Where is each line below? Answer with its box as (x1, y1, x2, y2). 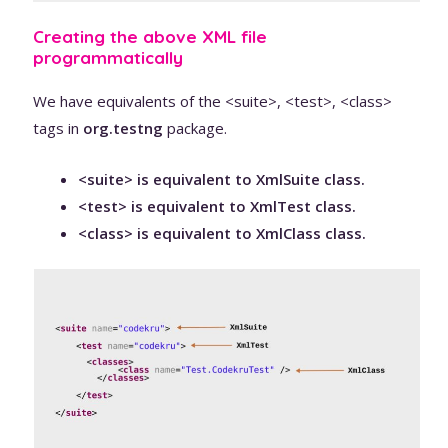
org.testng (83, 117, 164, 138)
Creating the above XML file (33, 25, 268, 47)
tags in (33, 117, 84, 138)
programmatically (33, 46, 184, 68)
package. (163, 117, 228, 138)
